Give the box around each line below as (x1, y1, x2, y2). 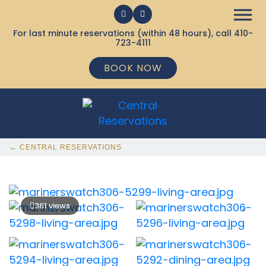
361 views (34, 200, 70, 211)
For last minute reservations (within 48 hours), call (13, 27, 234, 39)
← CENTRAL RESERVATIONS (9, 143, 122, 151)
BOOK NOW (104, 61, 162, 75)
